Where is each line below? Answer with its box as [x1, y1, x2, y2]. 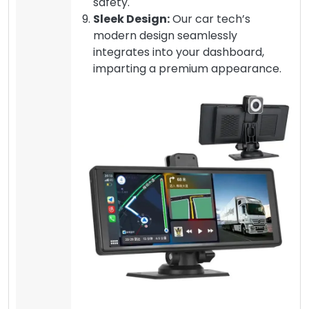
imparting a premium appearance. [93, 60, 281, 77]
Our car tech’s [170, 10, 250, 27]
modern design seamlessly [93, 27, 237, 43]
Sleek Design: [93, 10, 170, 27]
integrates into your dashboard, [93, 43, 264, 60]
